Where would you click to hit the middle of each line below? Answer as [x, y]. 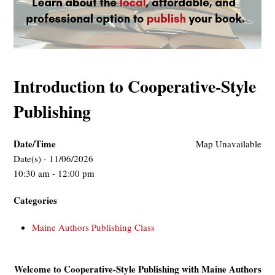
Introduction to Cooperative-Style [135, 86]
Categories [36, 200]
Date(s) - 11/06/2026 [54, 158]
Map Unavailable [228, 143]
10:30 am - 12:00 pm [54, 173]
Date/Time [35, 143]
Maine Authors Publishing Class [94, 227]
